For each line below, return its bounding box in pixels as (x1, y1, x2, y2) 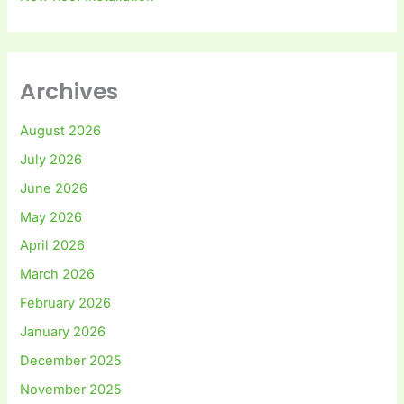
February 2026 (20, 295, 112, 312)
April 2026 (20, 237, 86, 254)
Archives (20, 76, 119, 108)
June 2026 (20, 179, 88, 197)
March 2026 (20, 266, 96, 283)
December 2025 (20, 353, 123, 370)
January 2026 (20, 324, 106, 341)
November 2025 (20, 381, 123, 399)
